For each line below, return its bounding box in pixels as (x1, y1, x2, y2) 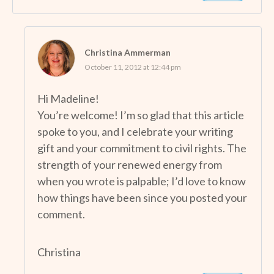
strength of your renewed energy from (37, 157, 222, 171)
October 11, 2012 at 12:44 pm (84, 62, 181, 72)
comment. (37, 207, 85, 221)
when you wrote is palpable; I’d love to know (37, 174, 246, 188)
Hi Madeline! (37, 91, 99, 105)
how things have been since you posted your (37, 190, 247, 204)
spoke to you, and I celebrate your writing (37, 124, 233, 138)
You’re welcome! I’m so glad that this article (37, 108, 244, 122)
